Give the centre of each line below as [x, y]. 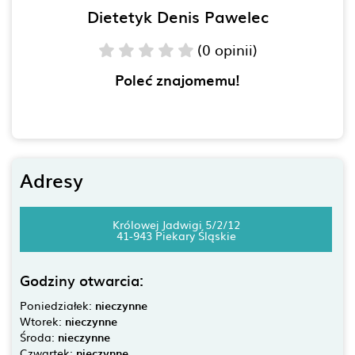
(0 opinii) [227, 50]
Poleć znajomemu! [177, 80]
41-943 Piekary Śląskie [176, 235]
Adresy [52, 180]
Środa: [39, 337]
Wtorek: [42, 321]
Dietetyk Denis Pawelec [177, 16]
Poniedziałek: [57, 305]
